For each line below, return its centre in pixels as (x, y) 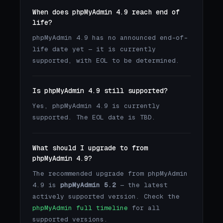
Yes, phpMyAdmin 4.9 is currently (96, 106)
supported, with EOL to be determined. (106, 60)
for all (144, 208)
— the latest (142, 185)
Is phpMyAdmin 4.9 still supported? (100, 91)
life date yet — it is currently (94, 49)
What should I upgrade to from (90, 148)
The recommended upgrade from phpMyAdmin (110, 173)
